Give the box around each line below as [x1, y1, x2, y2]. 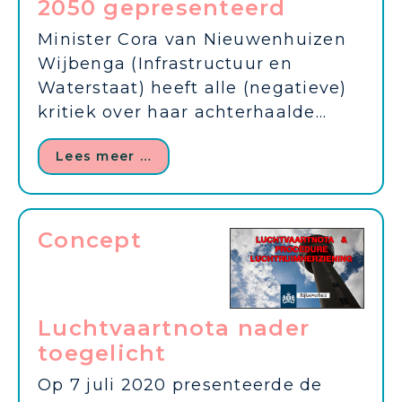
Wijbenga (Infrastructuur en [38, 53, 293, 74]
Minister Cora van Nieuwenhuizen [38, 29, 346, 49]
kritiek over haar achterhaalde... [38, 101, 328, 122]
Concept [38, 226, 142, 253]
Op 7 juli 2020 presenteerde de [38, 375, 323, 396]
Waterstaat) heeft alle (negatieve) [38, 77, 347, 98]
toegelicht [38, 340, 167, 367]
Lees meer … [56, 147, 152, 164]
